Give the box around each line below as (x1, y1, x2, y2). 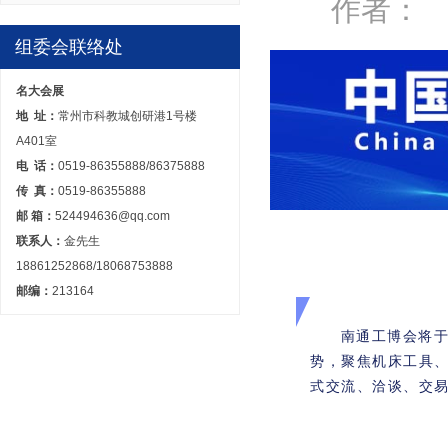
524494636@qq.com (55, 209, 170, 223)
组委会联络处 (15, 37, 123, 57)
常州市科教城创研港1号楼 (58, 109, 197, 123)
